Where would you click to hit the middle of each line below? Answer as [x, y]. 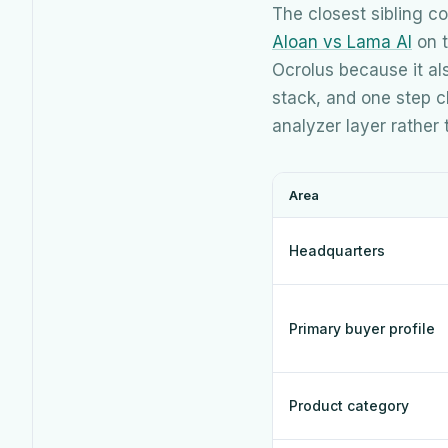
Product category [349, 405]
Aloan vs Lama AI [342, 41]
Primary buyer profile [362, 328]
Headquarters [337, 250]
